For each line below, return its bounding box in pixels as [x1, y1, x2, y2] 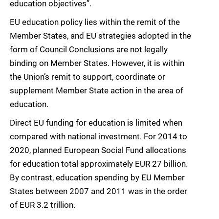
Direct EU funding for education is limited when [10, 118, 182, 128]
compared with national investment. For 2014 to [10, 131, 187, 142]
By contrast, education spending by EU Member [10, 173, 185, 183]
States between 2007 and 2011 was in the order [10, 186, 187, 197]
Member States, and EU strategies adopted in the [10, 31, 191, 41]
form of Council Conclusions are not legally [10, 44, 168, 55]
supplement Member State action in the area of [10, 86, 183, 96]
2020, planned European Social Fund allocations [10, 145, 186, 155]
